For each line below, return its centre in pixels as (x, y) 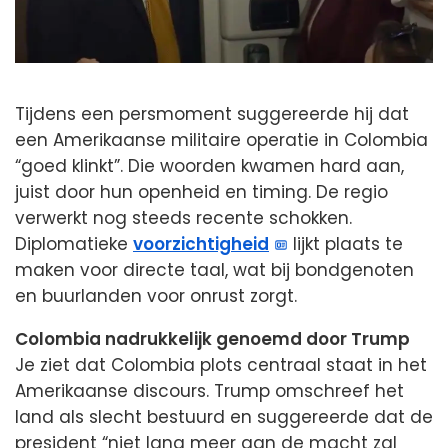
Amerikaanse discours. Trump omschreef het (209, 391)
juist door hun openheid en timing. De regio (201, 192)
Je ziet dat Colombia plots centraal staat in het (221, 365)
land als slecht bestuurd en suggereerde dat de (224, 417)
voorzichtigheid (201, 244)
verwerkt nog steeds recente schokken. (183, 218)
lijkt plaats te (346, 244)
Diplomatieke (74, 244)
